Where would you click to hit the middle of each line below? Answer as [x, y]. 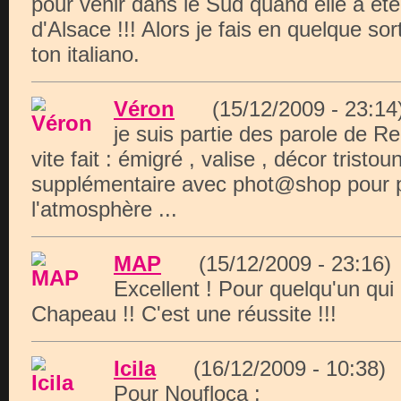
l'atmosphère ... [104, 209]
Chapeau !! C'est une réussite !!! [184, 314]
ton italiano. [85, 54]
